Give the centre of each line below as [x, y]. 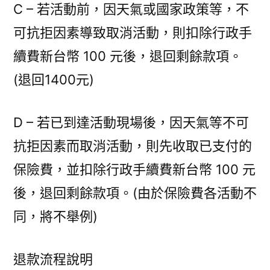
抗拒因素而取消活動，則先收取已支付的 [133, 146]
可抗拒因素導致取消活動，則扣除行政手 [133, 33]
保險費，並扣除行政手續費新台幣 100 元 [134, 169]
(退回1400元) [54, 80]
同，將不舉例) [55, 216]
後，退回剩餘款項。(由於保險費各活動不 [135, 193]
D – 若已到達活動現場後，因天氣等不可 [131, 122]
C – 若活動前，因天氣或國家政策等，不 [131, 9]
